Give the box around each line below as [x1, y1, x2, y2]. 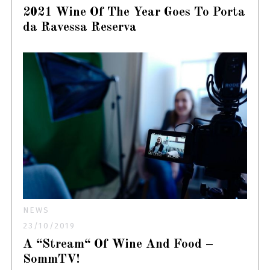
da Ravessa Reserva [23, 20, 137, 34]
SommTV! [23, 253, 80, 266]
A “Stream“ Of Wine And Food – [23, 238, 214, 251]
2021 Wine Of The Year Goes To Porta [23, 5, 246, 19]
